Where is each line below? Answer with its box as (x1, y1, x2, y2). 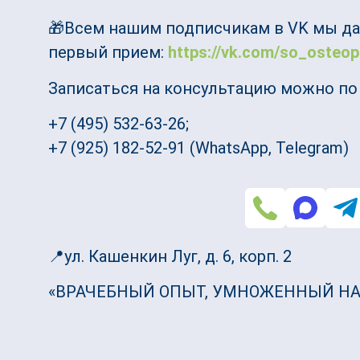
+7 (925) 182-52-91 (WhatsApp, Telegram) (48, 138, 349, 158)
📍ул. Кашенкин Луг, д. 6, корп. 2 (48, 246, 292, 266)
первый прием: (48, 43, 168, 63)
